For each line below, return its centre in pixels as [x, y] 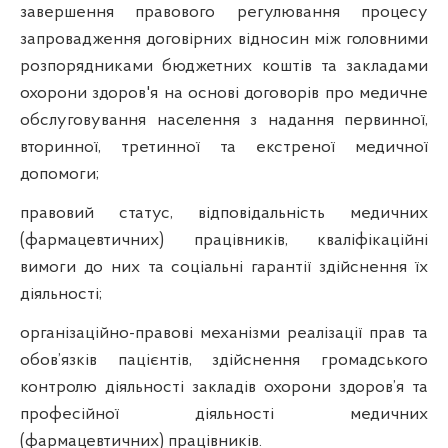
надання [300, 120]
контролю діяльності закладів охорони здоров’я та [224, 387]
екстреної [295, 147]
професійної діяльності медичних [224, 414]
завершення [67, 12]
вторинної [59, 147]
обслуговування [83, 120]
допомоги [58, 174]
